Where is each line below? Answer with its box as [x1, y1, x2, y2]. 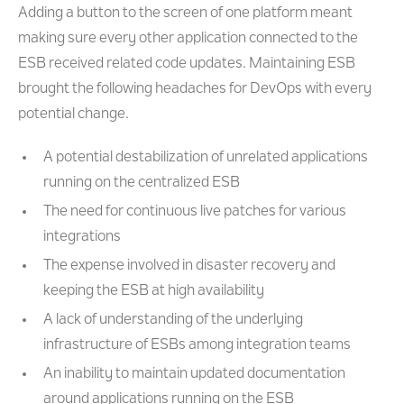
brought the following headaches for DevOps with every [18, 82, 372, 96]
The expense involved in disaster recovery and [43, 259, 335, 273]
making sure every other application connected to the [18, 32, 358, 46]
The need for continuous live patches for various [43, 205, 346, 219]
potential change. [18, 107, 129, 122]
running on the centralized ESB [43, 176, 240, 190]
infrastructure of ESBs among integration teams [43, 338, 351, 353]
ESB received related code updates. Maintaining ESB [18, 57, 355, 71]
